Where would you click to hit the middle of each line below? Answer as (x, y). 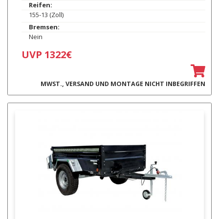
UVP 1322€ (46, 55)
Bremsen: (44, 27)
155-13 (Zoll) (46, 15)
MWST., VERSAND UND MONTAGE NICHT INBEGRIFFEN (123, 84)
